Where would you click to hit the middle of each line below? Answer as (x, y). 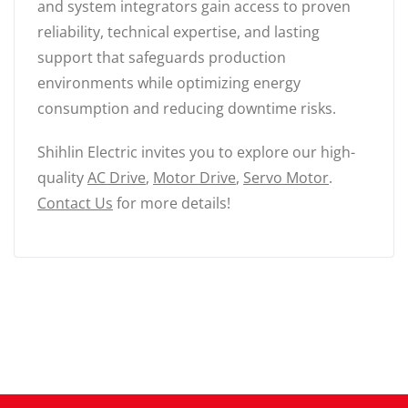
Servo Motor (286, 177)
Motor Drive (194, 177)
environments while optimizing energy (169, 82)
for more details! (172, 203)
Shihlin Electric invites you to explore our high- (196, 152)
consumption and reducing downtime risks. (187, 108)
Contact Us (75, 203)
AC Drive (117, 177)
